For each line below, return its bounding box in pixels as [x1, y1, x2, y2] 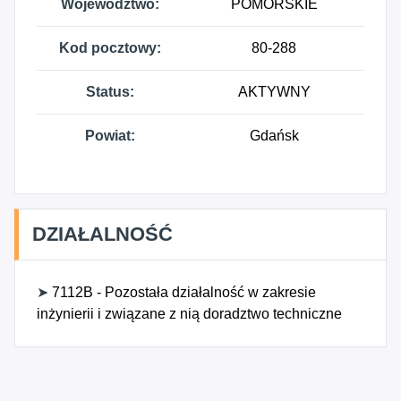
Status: [86, 84, 134, 99]
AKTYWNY [237, 84, 311, 99]
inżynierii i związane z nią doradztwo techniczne [37, 306, 342, 321]
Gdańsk [249, 128, 299, 143]
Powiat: [85, 128, 135, 143]
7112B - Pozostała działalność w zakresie [48, 285, 316, 300]
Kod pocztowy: [59, 40, 161, 55]
